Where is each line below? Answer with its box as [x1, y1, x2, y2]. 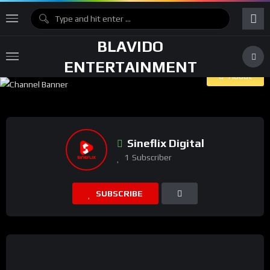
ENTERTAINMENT [63, 58, 197, 76]
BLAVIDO [97, 37, 163, 55]
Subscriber [132, 152, 172, 162]
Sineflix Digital [127, 136, 204, 149]
